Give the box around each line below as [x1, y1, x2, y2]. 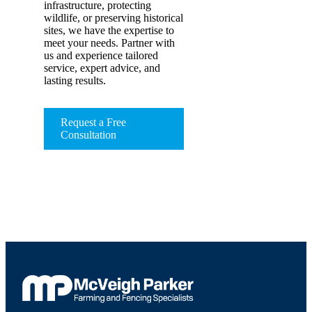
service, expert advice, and [44, 62, 160, 75]
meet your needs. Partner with [44, 37, 175, 49]
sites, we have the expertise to [44, 24, 174, 37]
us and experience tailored [44, 49, 158, 62]
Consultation [61, 129, 116, 141]
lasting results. [44, 75, 106, 87]
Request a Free [61, 116, 126, 129]
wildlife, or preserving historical [44, 12, 183, 24]
